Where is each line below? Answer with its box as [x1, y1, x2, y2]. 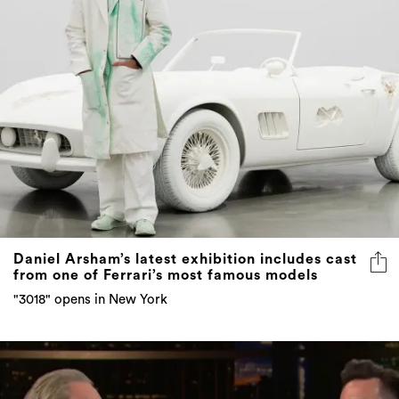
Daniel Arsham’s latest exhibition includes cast [13, 252, 357, 267]
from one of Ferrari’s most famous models [13, 268, 318, 283]
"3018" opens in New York [13, 293, 167, 307]
